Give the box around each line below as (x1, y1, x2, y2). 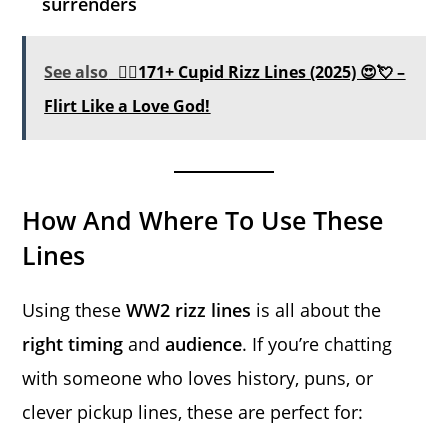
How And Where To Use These (22, 203, 384, 238)
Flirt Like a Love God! (44, 95, 211, 118)
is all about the (251, 298, 382, 323)
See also (44, 61, 109, 84)
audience (165, 332, 243, 357)
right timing (22, 332, 124, 357)
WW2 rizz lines (126, 298, 252, 323)
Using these (22, 298, 127, 323)
